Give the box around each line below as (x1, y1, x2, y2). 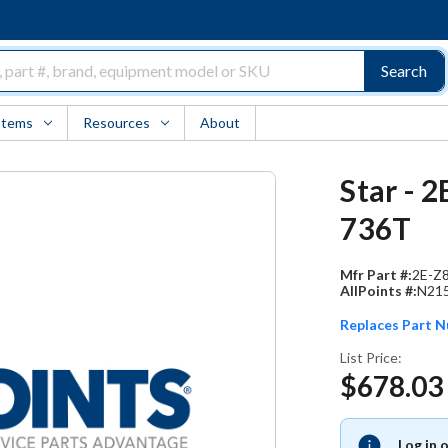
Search (380, 61, 427, 80)
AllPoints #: (340, 282, 418, 299)
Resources (82, 114, 150, 131)
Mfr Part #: (340, 266, 413, 283)
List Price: (340, 349, 403, 366)
